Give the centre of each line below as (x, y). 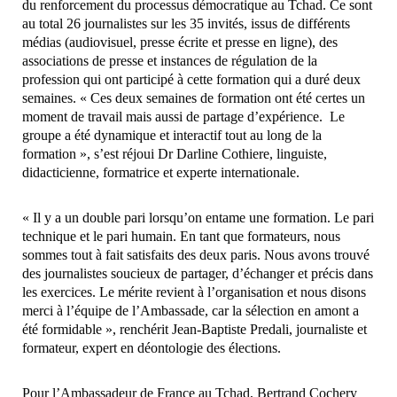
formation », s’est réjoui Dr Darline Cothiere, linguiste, (175, 154)
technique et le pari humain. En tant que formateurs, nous (181, 237)
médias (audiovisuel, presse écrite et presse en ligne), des (180, 43)
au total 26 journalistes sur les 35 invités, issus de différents (186, 24)
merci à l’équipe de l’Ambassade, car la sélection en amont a (191, 311)
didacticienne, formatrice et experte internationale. (161, 173)
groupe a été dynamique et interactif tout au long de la (172, 136)
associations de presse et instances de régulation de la (170, 61)
